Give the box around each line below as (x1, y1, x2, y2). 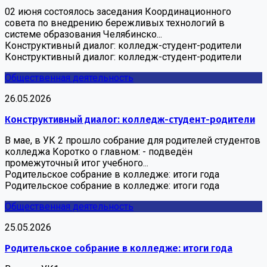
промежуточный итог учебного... (5, 157, 148, 169)
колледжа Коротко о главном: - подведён (5, 145, 193, 157)
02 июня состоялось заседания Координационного (5, 5, 231, 17)
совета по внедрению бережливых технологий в (5, 17, 225, 29)
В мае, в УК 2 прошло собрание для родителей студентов (5, 134, 260, 146)
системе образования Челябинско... (5, 28, 162, 40)
